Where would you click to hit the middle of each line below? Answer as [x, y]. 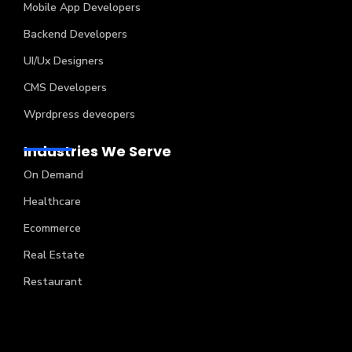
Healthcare [52, 201]
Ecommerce [52, 228]
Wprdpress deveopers [79, 115]
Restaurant [53, 281]
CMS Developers [65, 88]
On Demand [53, 174]
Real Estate [54, 255]
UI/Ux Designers [64, 61]
